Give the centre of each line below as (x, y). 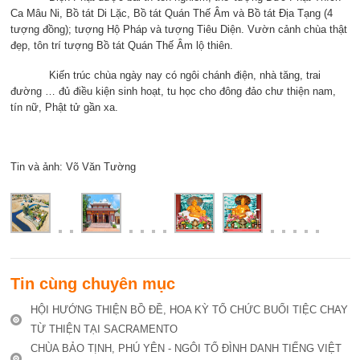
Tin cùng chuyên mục (92, 284)
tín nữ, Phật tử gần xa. (64, 108)
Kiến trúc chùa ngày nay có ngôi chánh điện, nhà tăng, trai (165, 76)
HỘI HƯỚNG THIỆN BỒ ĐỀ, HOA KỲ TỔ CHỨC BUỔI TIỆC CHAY (189, 310)
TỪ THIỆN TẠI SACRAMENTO (104, 329)
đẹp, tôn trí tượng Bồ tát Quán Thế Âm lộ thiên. (121, 46)
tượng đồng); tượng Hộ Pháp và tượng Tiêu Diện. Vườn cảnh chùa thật (178, 30)
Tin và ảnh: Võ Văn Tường (73, 167)
